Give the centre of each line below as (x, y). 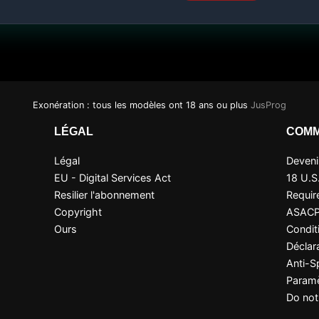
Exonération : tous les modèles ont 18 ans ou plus (142, 105)
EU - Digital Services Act (112, 178)
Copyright (78, 212)
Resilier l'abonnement (104, 195)
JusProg (268, 105)
